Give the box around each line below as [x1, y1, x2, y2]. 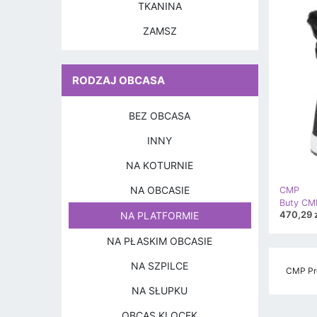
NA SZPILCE [131, 260, 189, 272]
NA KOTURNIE [126, 159, 194, 171]
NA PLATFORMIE [120, 209, 200, 221]
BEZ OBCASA [129, 110, 191, 122]
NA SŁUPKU [132, 284, 188, 296]
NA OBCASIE [129, 184, 190, 196]
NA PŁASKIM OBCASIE [107, 235, 213, 247]
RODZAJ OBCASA [72, 74, 165, 87]
